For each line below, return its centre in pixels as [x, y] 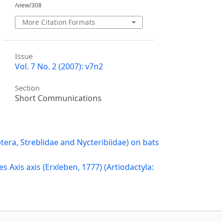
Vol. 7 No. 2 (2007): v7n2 [59, 66]
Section [28, 88]
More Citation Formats [58, 22]
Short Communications [58, 98]
